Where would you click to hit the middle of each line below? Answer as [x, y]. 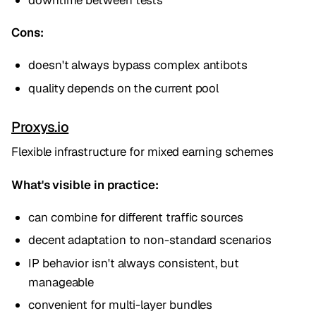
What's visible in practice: [85, 184]
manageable [61, 282]
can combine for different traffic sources [136, 217]
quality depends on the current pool [124, 88]
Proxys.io [40, 127]
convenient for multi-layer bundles [121, 305]
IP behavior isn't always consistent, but [134, 263]
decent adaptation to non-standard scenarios [150, 240]
